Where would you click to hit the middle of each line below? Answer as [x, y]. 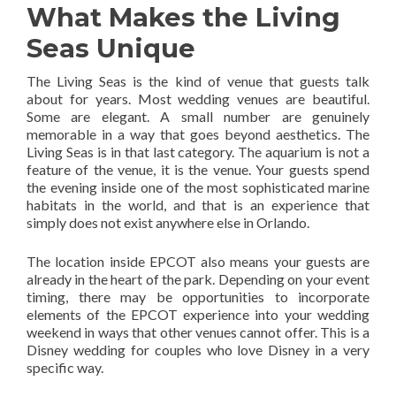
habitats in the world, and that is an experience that [198, 205]
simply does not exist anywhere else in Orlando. [168, 222]
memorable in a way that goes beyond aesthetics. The [198, 134]
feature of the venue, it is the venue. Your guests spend [198, 169]
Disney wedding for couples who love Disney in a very [198, 350]
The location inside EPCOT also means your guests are [198, 261]
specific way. [65, 367]
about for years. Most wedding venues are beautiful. [198, 99]
